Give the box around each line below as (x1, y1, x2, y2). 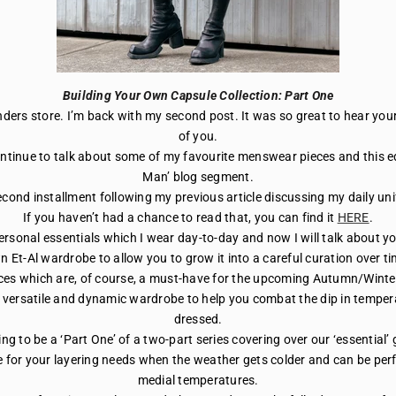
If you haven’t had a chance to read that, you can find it (23, 209, 338, 225)
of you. (178, 128, 218, 143)
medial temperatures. (137, 372, 259, 387)
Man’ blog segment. (142, 169, 254, 184)
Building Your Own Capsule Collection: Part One (62, 88, 334, 103)
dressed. (173, 311, 223, 326)
